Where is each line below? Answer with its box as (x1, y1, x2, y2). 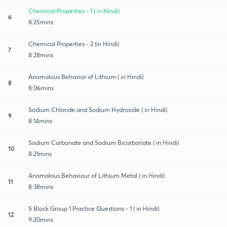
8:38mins (28, 182, 53, 191)
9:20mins (28, 215, 53, 223)
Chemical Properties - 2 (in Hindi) (28, 40, 119, 48)
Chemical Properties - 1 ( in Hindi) (28, 7, 120, 15)
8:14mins (28, 117, 52, 125)
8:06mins (28, 84, 54, 92)
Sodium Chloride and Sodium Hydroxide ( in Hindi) (28, 105, 167, 113)
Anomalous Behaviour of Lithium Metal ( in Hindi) (28, 171, 165, 179)
